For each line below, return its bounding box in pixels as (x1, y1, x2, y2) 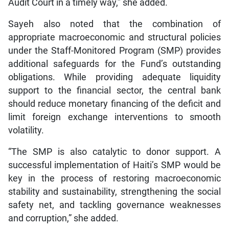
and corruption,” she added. (8, 213, 119, 223)
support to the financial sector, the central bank (8, 85, 221, 96)
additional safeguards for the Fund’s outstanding (8, 58, 221, 69)
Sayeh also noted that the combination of (8, 18, 221, 29)
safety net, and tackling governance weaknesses (8, 199, 221, 210)
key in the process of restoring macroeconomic (8, 173, 221, 184)
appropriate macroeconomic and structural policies (8, 32, 221, 42)
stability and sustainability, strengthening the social (8, 186, 221, 197)
